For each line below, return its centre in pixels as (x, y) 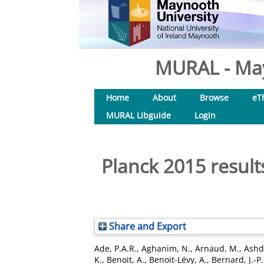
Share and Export (146, 226)
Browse (214, 98)
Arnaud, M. (217, 248)
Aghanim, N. (166, 248)
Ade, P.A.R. (115, 248)
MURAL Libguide (138, 115)
